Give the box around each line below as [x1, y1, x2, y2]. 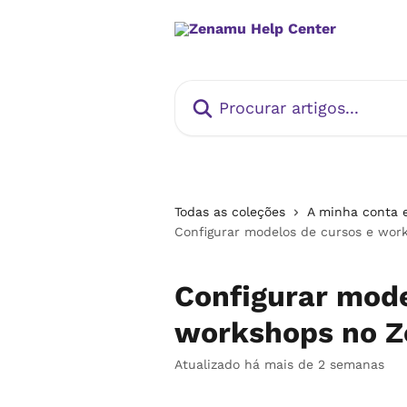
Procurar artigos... [174, 82, 301, 99]
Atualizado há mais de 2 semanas [174, 357, 384, 372]
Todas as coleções [174, 204, 285, 219]
